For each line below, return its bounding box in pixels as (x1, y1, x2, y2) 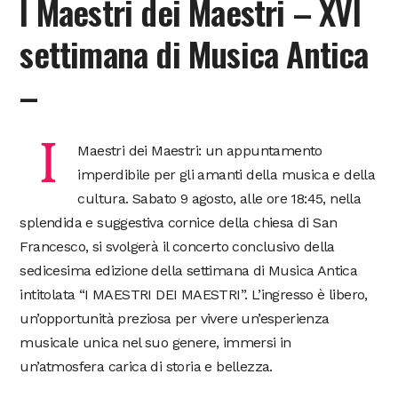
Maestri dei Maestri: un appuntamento (77, 141, 322, 159)
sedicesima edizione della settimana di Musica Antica (20, 261, 358, 279)
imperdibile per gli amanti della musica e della (77, 165, 376, 183)
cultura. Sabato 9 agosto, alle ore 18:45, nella (77, 189, 362, 207)
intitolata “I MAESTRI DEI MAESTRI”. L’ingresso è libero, (20, 285, 368, 303)
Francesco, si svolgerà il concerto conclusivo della (20, 237, 335, 255)
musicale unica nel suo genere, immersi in (20, 333, 291, 351)
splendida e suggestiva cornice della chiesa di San (20, 213, 338, 231)
